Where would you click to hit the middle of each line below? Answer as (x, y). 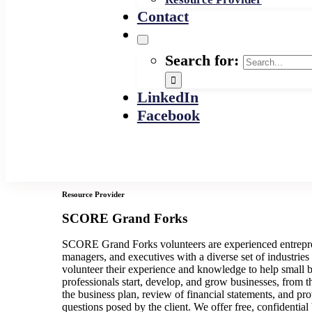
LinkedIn (167, 97)
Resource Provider (93, 194)
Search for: (202, 60)
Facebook (168, 115)
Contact (163, 16)
